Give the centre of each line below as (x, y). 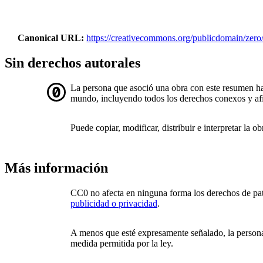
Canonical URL (50, 38)
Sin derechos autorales (73, 63)
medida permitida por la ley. (122, 244)
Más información (56, 168)
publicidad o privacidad (114, 204)
